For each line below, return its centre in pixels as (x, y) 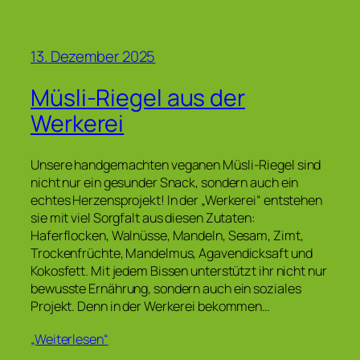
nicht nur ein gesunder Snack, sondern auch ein (165, 183)
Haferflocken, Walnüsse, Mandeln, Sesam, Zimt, (167, 236)
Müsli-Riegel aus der (138, 98)
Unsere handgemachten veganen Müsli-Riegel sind (176, 165)
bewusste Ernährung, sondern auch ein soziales (166, 289)
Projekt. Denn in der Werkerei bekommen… (151, 307)
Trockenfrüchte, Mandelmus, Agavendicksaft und (172, 254)
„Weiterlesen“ (70, 340)
